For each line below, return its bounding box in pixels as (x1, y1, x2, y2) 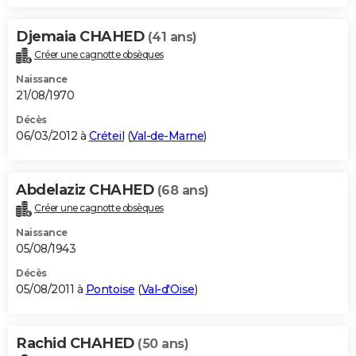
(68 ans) (157, 183, 209, 199)
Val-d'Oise (141, 281, 195, 296)
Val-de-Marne (130, 129, 203, 144)
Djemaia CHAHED (16, 28, 148, 46)
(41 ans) (147, 29, 197, 45)
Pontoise (85, 281, 135, 296)
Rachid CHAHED (16, 334, 137, 352)
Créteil (88, 129, 124, 144)
